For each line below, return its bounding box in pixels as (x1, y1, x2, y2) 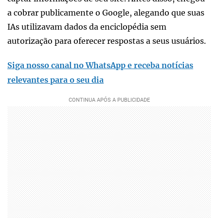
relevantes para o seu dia (7, 74, 104, 85)
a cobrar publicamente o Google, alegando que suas (7, 7, 204, 18)
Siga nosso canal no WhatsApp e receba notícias (7, 60, 193, 70)
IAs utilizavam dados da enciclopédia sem (7, 21, 166, 32)
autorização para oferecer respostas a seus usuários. (7, 36, 206, 46)
